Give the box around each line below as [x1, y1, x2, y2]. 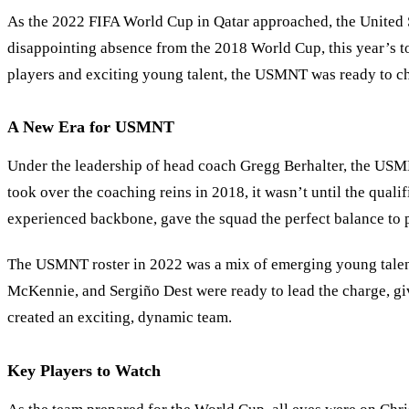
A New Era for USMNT [7, 118, 174, 137]
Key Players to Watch [7, 361, 161, 380]
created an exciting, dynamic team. [7, 309, 232, 327]
